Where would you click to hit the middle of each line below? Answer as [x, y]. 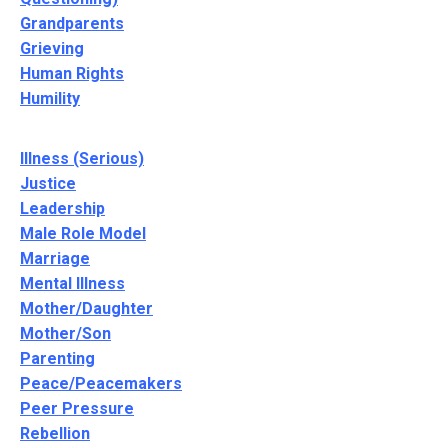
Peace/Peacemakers [101, 384]
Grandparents [72, 24]
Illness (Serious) [82, 159]
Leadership [62, 209]
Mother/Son [65, 334]
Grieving [52, 49]
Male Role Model [83, 234]
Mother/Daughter [86, 309]
